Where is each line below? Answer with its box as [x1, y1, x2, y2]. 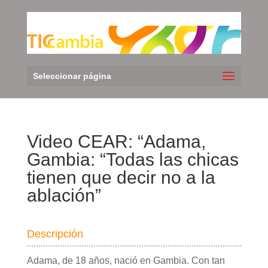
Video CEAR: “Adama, [26, 132, 206, 152]
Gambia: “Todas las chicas [26, 150, 239, 170]
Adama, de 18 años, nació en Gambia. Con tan [26, 255, 225, 266]
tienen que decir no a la [26, 167, 215, 188]
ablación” [26, 185, 101, 206]
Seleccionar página [32, 71, 111, 81]
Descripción [26, 228, 83, 240]
